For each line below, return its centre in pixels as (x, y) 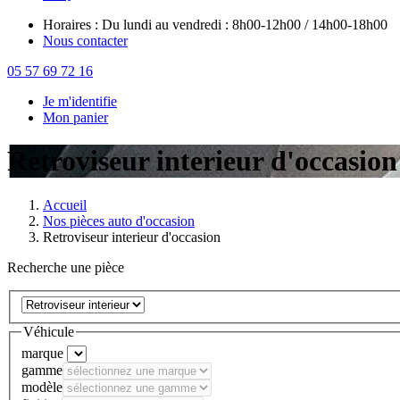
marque (42, 353)
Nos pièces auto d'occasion (119, 221)
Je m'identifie (80, 101)
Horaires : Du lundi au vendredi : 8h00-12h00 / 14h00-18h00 (215, 24)
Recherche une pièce (66, 267)
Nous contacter (85, 40)
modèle (42, 387)
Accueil (65, 204)
